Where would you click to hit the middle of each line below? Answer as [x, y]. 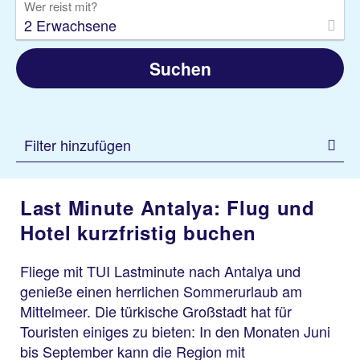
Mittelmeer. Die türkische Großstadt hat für [156, 311]
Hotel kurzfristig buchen [138, 232]
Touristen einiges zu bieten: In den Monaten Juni [175, 331]
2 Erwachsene [70, 25]
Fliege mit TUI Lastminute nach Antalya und [160, 271]
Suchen [180, 68]
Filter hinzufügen [78, 145]
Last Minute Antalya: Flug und [168, 207]
